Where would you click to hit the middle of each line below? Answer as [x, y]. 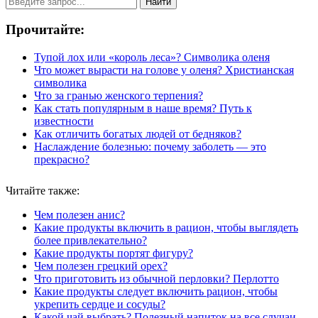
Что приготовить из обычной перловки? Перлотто [157, 279]
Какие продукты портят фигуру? [114, 253]
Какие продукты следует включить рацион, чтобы [156, 291]
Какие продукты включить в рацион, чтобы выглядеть [166, 227]
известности [64, 121]
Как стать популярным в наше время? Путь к [143, 108]
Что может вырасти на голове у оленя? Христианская [164, 70]
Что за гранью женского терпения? [119, 95]
